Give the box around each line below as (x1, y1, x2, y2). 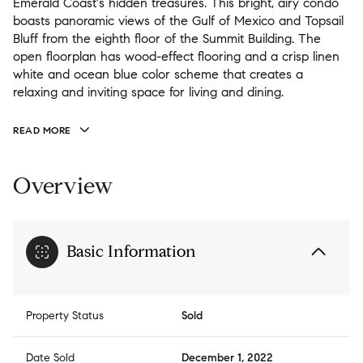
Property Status (26, 309, 104, 323)
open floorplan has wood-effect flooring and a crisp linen (13, 49, 340, 64)
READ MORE (13, 124, 71, 136)
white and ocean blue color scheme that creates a (13, 66, 303, 82)
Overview (13, 172, 113, 201)
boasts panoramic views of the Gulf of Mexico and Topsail (13, 13, 344, 28)
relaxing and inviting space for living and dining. (13, 84, 284, 100)
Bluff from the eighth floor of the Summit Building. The (13, 31, 321, 46)
